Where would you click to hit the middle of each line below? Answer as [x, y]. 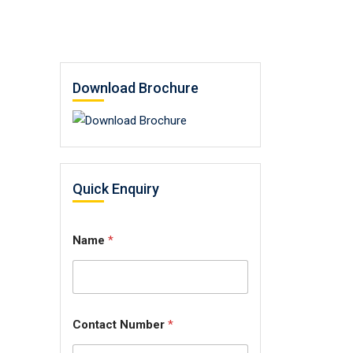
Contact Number [120, 325]
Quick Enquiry [116, 189]
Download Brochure [136, 88]
